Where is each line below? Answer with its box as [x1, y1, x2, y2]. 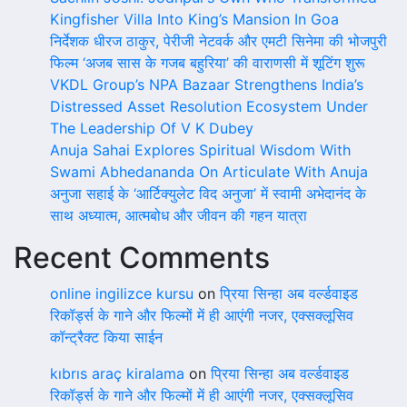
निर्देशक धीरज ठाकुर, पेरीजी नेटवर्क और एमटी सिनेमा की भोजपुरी [50, 32, 387, 50]
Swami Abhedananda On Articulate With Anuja [50, 163, 368, 181]
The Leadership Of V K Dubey [50, 119, 253, 137]
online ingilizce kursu [50, 284, 194, 303]
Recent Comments [14, 240, 270, 275]
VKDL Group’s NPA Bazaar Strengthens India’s [50, 75, 363, 94]
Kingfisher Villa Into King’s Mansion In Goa [50, 10, 339, 28]
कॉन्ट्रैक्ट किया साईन [50, 328, 163, 346]
